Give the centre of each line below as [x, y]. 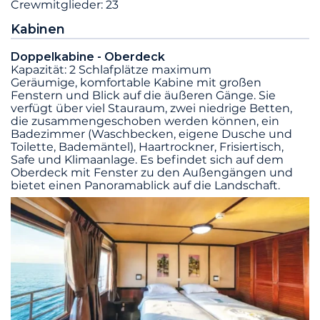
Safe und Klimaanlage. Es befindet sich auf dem [147, 159]
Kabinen [38, 29]
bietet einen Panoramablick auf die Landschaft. [145, 185]
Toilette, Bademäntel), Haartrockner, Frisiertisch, [147, 146]
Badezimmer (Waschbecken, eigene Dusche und [151, 134]
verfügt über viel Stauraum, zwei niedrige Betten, [151, 108]
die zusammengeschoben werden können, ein [145, 121]
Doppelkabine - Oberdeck [88, 56]
